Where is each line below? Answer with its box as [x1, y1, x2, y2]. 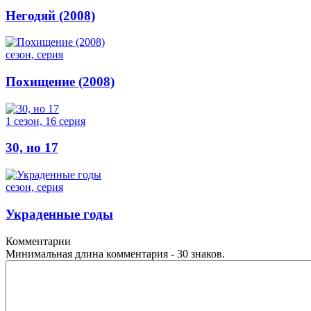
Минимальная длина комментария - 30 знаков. [6, 247, 225, 260]
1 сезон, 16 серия [6, 115, 85, 127]
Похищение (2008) [6, 74, 115, 90]
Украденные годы [6, 206, 113, 221]
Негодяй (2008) [6, 8, 95, 23]
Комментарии [6, 235, 71, 247]
